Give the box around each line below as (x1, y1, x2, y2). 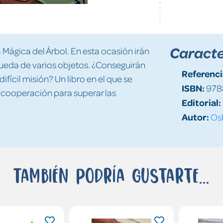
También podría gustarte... (13, 163, 210, 187)
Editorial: (181, 96, 221, 109)
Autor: (181, 110, 209, 123)
